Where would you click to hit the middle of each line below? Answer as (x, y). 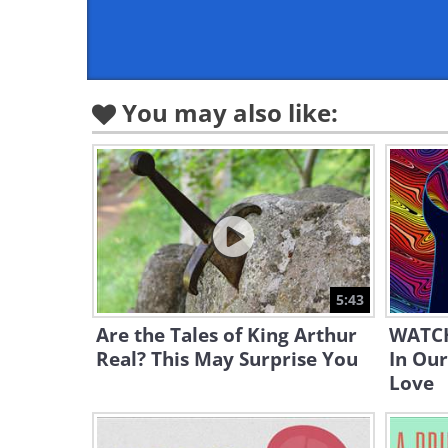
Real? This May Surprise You (227, 359)
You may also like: (230, 112)
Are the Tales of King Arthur (226, 335)
